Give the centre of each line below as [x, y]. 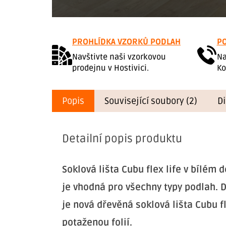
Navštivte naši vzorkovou [119, 57]
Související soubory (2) [151, 101]
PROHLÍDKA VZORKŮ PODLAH [126, 42]
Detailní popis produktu [122, 139]
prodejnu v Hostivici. [110, 68]
